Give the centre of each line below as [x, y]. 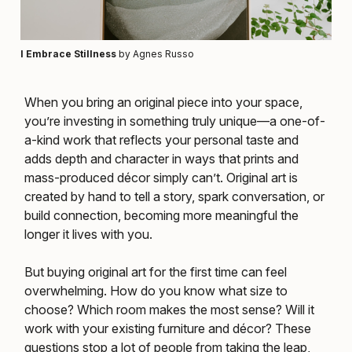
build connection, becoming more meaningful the [161, 216]
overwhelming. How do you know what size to [156, 291]
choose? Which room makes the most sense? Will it [169, 310]
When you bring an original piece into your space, [163, 103]
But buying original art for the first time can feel [156, 272]
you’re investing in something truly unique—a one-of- [175, 121]
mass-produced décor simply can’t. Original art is [161, 178]
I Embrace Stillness [68, 54]
